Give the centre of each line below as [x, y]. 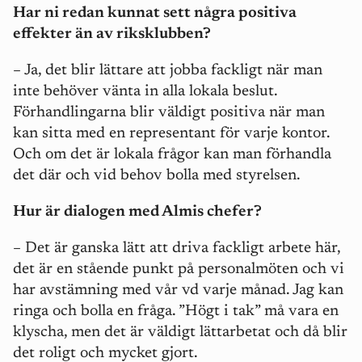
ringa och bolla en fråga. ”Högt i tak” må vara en [176, 311]
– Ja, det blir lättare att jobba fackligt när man [168, 70]
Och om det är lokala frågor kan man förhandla [172, 154]
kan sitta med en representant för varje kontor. [171, 133]
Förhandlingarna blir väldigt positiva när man [169, 112]
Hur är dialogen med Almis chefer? [137, 212]
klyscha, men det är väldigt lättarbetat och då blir [180, 332]
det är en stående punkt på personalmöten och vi [179, 269]
